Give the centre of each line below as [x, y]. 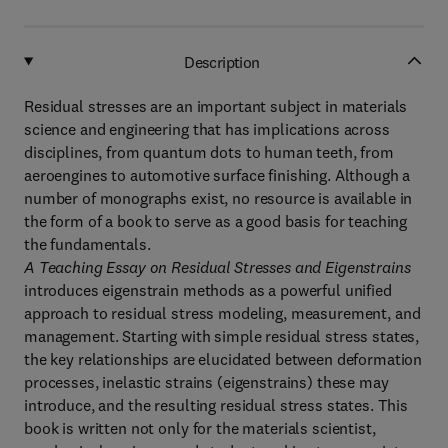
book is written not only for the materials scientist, [200, 428]
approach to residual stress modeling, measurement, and [222, 313]
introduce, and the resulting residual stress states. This [216, 405]
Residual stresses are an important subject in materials [216, 106]
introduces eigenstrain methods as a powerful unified [208, 290]
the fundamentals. [87, 244]
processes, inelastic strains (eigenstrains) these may [206, 382]
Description [222, 61]
